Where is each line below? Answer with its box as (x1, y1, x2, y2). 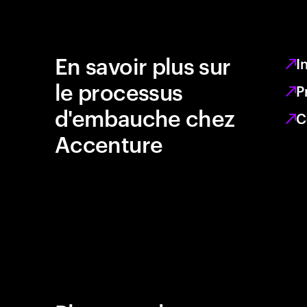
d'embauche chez (55, 102, 235, 132)
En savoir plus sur (55, 50, 231, 79)
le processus (55, 76, 183, 106)
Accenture (55, 128, 163, 158)
